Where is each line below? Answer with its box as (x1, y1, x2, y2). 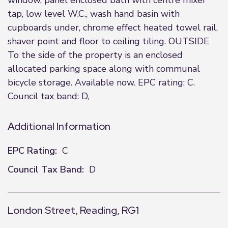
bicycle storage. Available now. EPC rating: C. (8, 76, 195, 89)
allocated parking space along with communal (8, 63, 200, 75)
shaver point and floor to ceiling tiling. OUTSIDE (8, 35, 209, 47)
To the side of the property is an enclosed (8, 49, 183, 61)
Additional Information (8, 120, 110, 133)
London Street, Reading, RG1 (8, 204, 139, 217)
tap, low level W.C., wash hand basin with (8, 8, 180, 20)
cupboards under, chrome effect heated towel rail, (8, 21, 218, 34)
